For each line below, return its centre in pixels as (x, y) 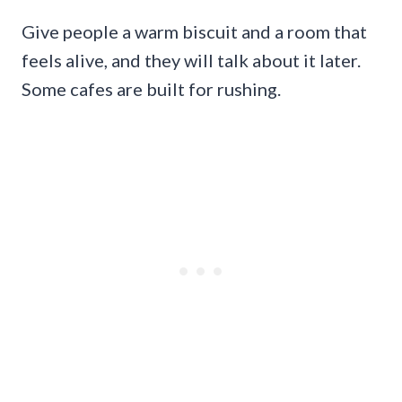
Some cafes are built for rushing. (151, 88)
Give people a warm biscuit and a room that (194, 31)
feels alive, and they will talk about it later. (191, 60)
